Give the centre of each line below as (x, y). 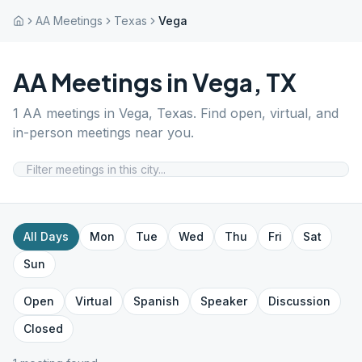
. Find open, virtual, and (266, 113)
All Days (46, 236)
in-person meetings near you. (103, 133)
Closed (43, 328)
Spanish (156, 301)
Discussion (299, 301)
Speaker (224, 301)
